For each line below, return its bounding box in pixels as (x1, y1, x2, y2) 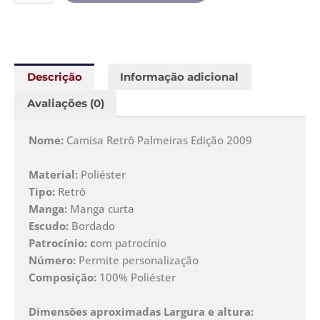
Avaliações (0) (26, 97, 104, 111)
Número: (29, 252, 79, 267)
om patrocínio (96, 235, 166, 250)
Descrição (26, 70, 82, 84)
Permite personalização (79, 252, 199, 267)
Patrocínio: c (29, 235, 96, 250)
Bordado (71, 218, 115, 233)
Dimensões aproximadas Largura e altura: (29, 304, 254, 319)
